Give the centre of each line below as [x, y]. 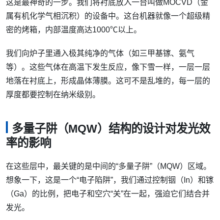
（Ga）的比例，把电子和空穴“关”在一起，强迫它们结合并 [108, 193]
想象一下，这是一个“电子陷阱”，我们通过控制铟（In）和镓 [110, 180]
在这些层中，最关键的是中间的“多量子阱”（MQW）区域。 [109, 166]
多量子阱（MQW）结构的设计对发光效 [111, 129]
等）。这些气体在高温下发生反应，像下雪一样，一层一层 [108, 67]
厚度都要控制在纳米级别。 [53, 95]
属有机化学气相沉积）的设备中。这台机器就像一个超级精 [108, 16]
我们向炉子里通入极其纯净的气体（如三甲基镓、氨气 [100, 54]
